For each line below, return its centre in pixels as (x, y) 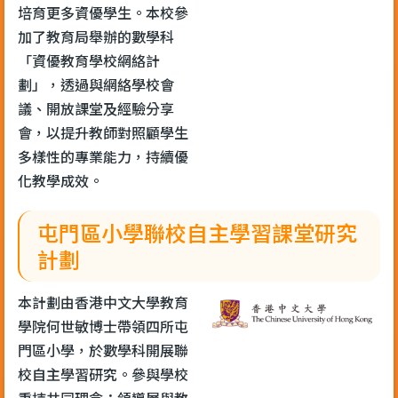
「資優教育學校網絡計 (89, 60)
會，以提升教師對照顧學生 (103, 132)
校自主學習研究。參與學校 (103, 374)
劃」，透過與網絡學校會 (96, 84)
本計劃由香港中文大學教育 (103, 302)
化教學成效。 (60, 180)
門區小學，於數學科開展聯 (103, 350)
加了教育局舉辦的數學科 (96, 36)
